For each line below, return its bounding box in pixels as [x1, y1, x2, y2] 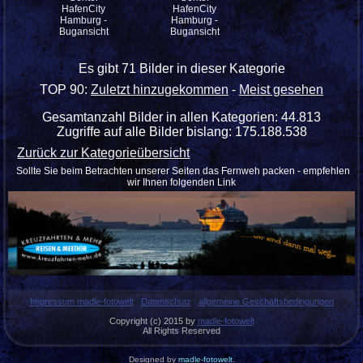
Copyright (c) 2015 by [109, 316, 198, 327]
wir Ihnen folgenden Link [127, 176, 236, 188]
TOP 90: [40, 82, 91, 96]
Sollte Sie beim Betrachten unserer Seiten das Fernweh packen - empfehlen [13, 164, 350, 177]
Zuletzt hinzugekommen [91, 82, 228, 96]
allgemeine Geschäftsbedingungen [198, 297, 334, 307]
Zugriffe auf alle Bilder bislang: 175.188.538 [56, 124, 307, 139]
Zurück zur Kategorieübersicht [17, 145, 190, 160]
